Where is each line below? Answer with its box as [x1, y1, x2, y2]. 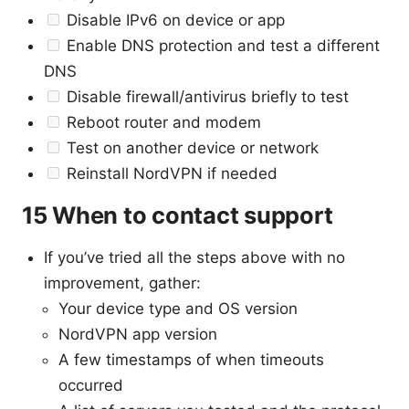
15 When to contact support [22, 201, 333, 230]
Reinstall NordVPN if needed [62, 164, 278, 184]
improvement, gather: [44, 274, 201, 293]
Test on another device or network [62, 139, 319, 158]
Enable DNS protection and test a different [62, 37, 380, 56]
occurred [58, 376, 123, 395]
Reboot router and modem [62, 113, 261, 132]
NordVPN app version [58, 325, 217, 344]
